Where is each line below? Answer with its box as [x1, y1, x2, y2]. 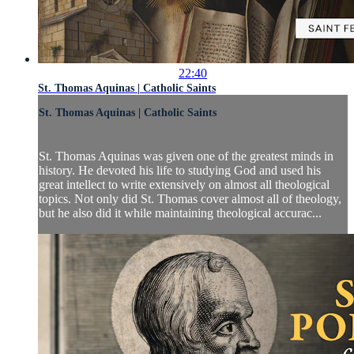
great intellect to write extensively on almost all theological [39, 178, 330, 192]
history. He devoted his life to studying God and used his [39, 164, 321, 178]
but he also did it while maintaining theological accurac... [39, 206, 322, 220]
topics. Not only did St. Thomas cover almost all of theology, [39, 192, 341, 206]
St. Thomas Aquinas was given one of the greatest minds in [39, 149, 333, 164]
